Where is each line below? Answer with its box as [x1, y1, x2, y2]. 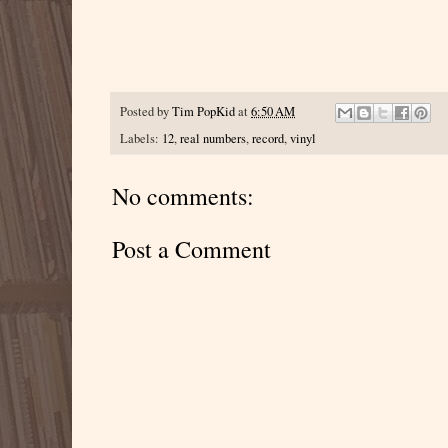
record [252, 129, 284, 147]
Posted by [120, 102, 172, 120]
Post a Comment [112, 232, 271, 265]
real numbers [180, 129, 246, 147]
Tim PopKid [172, 102, 235, 120]
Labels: [120, 129, 162, 147]
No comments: [112, 179, 254, 212]
